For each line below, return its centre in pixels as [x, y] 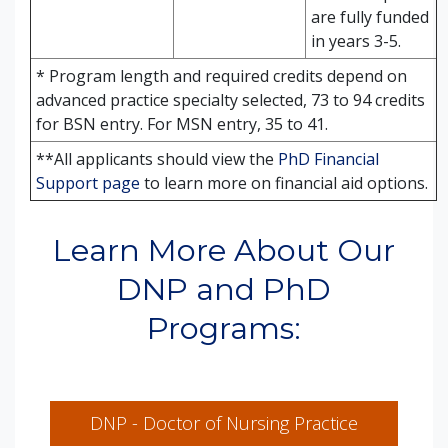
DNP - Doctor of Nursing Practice [224, 423]
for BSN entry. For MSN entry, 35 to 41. [182, 124]
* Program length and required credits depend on [221, 76]
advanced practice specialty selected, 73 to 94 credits [230, 100]
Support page [88, 183]
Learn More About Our [224, 250]
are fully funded [370, 17]
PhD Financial [328, 159]
